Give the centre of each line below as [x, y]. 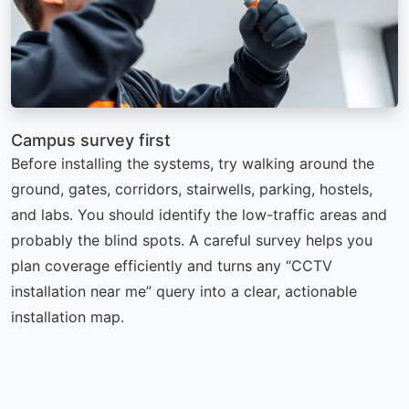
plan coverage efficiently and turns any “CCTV [172, 265]
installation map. [68, 316]
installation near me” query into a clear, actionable [184, 291]
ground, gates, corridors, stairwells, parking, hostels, [192, 189]
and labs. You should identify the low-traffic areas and [199, 214]
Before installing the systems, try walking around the [193, 163]
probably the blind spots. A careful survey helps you [192, 240]
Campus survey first [91, 140]
